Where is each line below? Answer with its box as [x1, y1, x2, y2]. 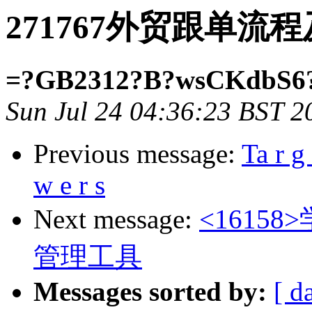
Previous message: [33, 139, 242, 169]
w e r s [33, 170, 105, 201]
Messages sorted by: [33, 276, 267, 307]
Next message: [33, 204, 199, 235]
